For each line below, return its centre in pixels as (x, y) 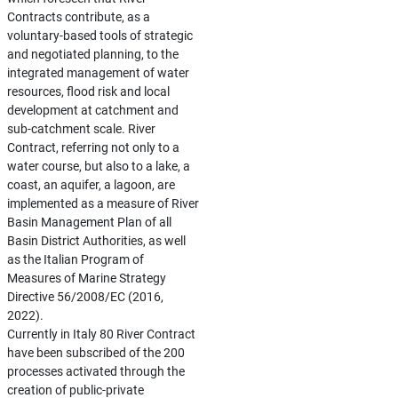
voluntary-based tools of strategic (99, 36)
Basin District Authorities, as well (96, 241)
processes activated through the (96, 371)
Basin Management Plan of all (89, 222)
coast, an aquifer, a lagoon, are (91, 185)
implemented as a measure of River (103, 203)
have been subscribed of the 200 (96, 353)
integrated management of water (98, 73)
